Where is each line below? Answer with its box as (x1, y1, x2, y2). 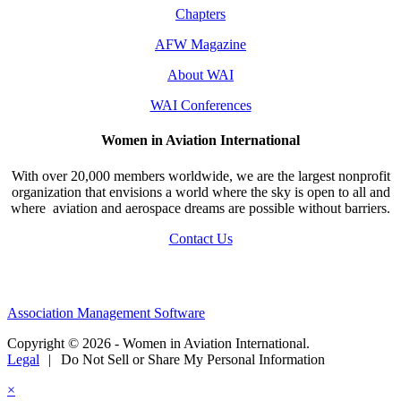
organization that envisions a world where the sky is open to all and (11, 183, 390, 200)
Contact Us (168, 230, 233, 246)
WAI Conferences (149, 98, 252, 114)
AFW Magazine (155, 37, 246, 53)
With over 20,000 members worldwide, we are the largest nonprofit (11, 167, 390, 183)
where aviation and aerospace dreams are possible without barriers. (11, 200, 390, 216)
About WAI (167, 67, 234, 83)
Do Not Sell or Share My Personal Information (60, 351, 325, 367)
